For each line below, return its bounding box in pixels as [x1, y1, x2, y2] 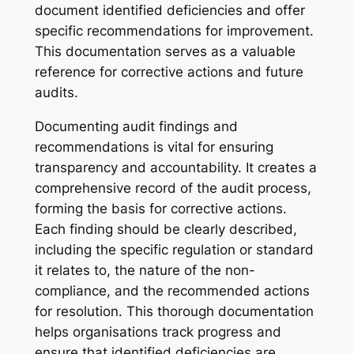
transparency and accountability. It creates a [34, 159, 317, 175]
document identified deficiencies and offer [34, 2, 305, 18]
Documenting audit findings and [34, 118, 238, 134]
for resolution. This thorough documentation [34, 303, 314, 319]
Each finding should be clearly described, [34, 220, 297, 237]
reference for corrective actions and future [34, 63, 303, 80]
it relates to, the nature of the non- [34, 262, 255, 278]
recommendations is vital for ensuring [34, 138, 273, 155]
